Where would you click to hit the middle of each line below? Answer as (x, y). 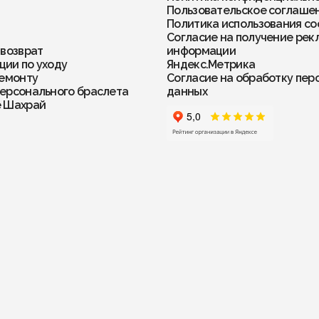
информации (201, 51)
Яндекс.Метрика (211, 64)
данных (187, 91)
